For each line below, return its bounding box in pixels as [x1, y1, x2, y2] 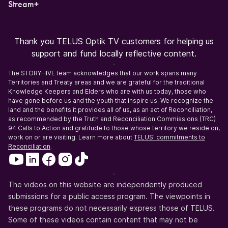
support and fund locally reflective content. [32, 48, 196, 59]
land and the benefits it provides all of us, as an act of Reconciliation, [8, 106, 212, 113]
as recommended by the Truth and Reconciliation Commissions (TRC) [8, 115, 216, 123]
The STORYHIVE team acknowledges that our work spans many [8, 69, 197, 77]
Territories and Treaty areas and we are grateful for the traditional [8, 78, 205, 86]
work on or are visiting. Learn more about [8, 133, 134, 141]
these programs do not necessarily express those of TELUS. [8, 204, 215, 212]
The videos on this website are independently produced [8, 180, 202, 189]
